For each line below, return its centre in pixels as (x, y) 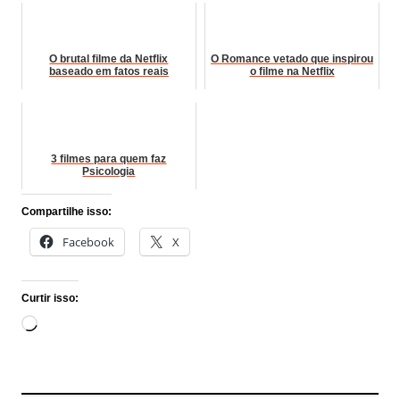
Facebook (88, 242)
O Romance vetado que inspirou (292, 59)
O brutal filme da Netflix (109, 59)
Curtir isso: (50, 299)
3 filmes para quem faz (109, 159)
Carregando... (82, 325)
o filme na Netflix (292, 72)
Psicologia (109, 172)
